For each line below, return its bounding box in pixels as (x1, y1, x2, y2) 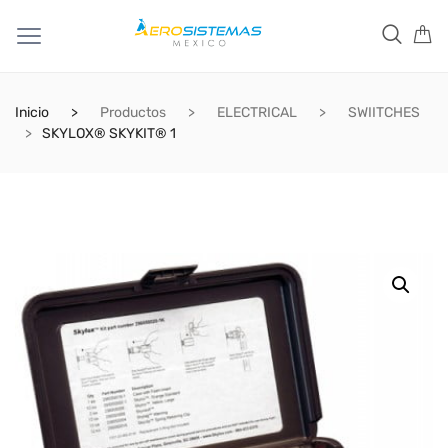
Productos (100, 104, 166, 121)
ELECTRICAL (217, 104, 297, 121)
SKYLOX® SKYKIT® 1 (42, 125, 176, 142)
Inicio (15, 104, 49, 121)
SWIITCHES (348, 104, 420, 121)
